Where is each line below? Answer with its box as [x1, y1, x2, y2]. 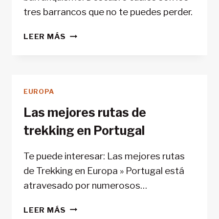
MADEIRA [66, 53, 105, 63]
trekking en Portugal [23, 123, 145, 138]
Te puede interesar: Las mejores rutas [23, 150, 185, 162]
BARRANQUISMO [66, 29, 135, 39]
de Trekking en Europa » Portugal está [23, 165, 184, 176]
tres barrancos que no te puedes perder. [23, 6, 193, 18]
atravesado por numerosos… [23, 179, 147, 191]
